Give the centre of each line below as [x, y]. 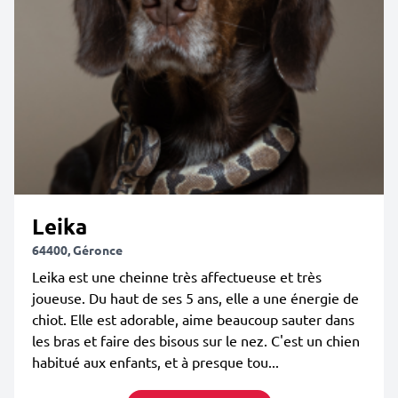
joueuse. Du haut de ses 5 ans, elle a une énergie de [195, 298]
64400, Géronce [77, 250]
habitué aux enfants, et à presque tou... [155, 362]
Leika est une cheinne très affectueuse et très [177, 276]
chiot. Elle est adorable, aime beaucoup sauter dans [193, 319]
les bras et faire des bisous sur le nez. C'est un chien [196, 340]
